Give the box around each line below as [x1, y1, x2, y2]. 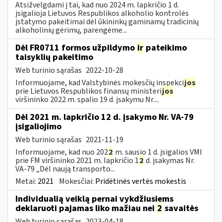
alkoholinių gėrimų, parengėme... [15, 24, 127, 36]
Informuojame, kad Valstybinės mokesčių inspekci [15, 77, 184, 88]
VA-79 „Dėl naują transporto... [15, 163, 115, 174]
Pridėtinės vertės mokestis [95, 175, 186, 187]
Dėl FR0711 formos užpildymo [15, 41, 137, 54]
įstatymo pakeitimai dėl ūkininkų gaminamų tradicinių [15, 16, 199, 27]
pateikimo [144, 41, 187, 54]
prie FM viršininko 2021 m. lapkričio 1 [15, 155, 139, 166]
